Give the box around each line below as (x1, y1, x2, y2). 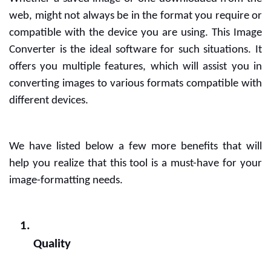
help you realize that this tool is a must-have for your (9, 158, 262, 169)
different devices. (9, 95, 88, 106)
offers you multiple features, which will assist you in (9, 61, 262, 73)
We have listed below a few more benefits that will (9, 141, 262, 152)
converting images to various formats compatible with (9, 78, 262, 90)
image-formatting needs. (9, 175, 123, 186)
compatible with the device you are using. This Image (9, 27, 262, 39)
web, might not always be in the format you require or (9, 10, 262, 22)
